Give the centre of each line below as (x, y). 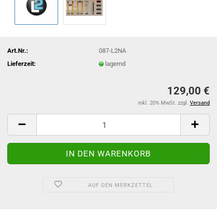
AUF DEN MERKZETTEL (120, 185)
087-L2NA (113, 50)
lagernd (116, 63)
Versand (200, 103)
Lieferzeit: (22, 63)
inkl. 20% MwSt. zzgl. (164, 103)
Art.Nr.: (18, 50)
